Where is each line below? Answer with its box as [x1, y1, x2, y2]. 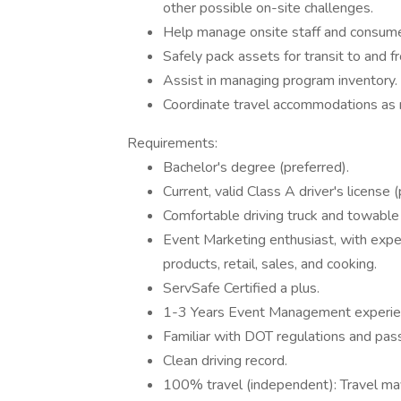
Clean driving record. [163, 351, 287, 371]
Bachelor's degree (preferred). [163, 158, 349, 177]
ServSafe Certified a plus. [163, 278, 320, 298]
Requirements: [127, 133, 218, 153]
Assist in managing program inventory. [163, 71, 397, 90]
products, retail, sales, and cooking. [163, 254, 377, 274]
